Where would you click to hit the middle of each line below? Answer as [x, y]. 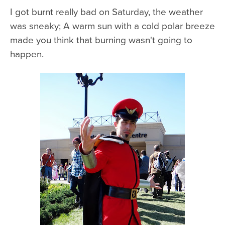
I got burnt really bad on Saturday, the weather [106, 11]
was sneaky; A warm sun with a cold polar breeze [113, 25]
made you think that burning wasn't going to [101, 39]
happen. [27, 53]
